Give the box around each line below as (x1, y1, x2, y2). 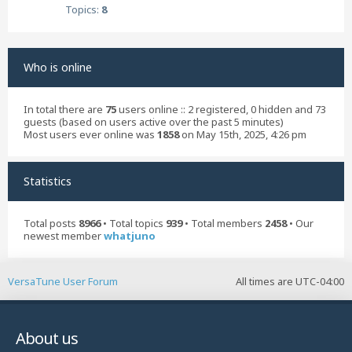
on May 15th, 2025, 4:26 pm (179, 127, 306, 141)
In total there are (24, 102, 105, 116)
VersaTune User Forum (8, 274, 118, 288)
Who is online (24, 60, 92, 75)
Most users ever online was (24, 127, 157, 141)
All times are (236, 274, 295, 288)
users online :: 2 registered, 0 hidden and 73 (116, 102, 326, 116)
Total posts (24, 215, 79, 230)
